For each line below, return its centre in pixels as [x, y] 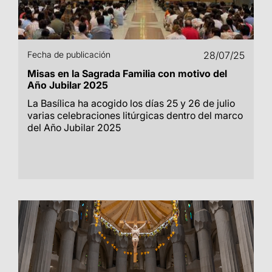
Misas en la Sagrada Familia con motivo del [127, 73]
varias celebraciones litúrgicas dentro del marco [135, 115]
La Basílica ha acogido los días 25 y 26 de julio [131, 103]
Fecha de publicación [69, 54]
